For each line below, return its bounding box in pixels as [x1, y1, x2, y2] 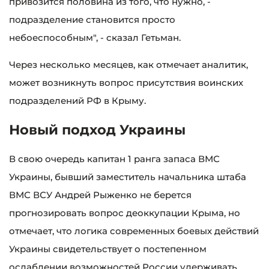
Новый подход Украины [9, 121, 186, 139]
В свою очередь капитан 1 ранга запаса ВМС [9, 153, 220, 165]
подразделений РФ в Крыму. [9, 94, 146, 106]
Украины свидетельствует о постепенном [9, 243, 207, 255]
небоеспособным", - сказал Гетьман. [9, 31, 181, 43]
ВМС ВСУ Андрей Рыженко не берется [9, 189, 192, 201]
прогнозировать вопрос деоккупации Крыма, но [9, 207, 240, 219]
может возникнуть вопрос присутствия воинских [9, 76, 243, 88]
